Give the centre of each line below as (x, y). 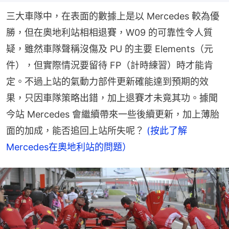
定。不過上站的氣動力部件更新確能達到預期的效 (107, 81)
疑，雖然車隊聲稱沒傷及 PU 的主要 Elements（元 (110, 49)
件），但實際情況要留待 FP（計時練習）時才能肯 (110, 65)
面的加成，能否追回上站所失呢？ (76, 130)
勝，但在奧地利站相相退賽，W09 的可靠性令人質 (109, 32)
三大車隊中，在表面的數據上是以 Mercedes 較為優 (113, 16)
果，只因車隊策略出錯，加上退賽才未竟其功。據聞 (112, 98)
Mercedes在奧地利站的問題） (69, 147)
